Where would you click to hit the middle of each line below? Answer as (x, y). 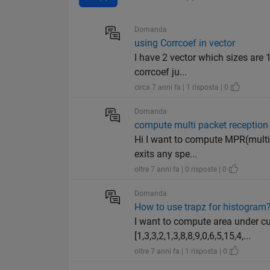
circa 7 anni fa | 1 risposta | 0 (183, 88)
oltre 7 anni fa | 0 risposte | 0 (182, 170)
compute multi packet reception (202, 125)
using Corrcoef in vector (185, 43)
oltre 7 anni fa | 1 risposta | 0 (182, 252)
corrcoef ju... (161, 72)
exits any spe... (166, 154)
